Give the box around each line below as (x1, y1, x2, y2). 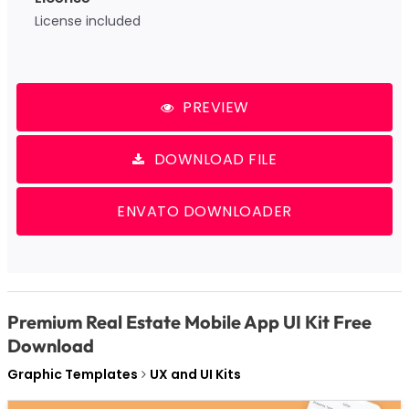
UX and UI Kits (149, 365, 241, 384)
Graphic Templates (6, 365, 138, 384)
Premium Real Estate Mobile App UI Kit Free (6, 310, 372, 334)
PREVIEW (183, 97, 249, 119)
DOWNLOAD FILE (153, 149, 277, 171)
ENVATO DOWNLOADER (117, 201, 292, 223)
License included (34, 12, 141, 31)
